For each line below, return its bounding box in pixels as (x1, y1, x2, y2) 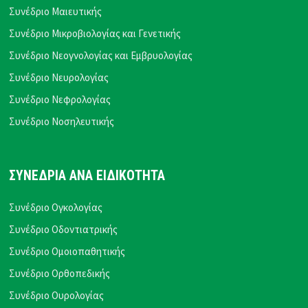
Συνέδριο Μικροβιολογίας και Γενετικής (9, 27, 181, 41)
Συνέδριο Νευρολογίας (9, 71, 109, 85)
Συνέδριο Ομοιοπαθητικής (9, 245, 126, 258)
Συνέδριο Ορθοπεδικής (9, 267, 111, 280)
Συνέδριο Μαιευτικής (9, 5, 102, 19)
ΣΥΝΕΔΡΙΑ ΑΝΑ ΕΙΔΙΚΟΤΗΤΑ (9, 168, 166, 184)
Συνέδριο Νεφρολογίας (9, 93, 111, 107)
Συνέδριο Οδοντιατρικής (9, 223, 118, 236)
